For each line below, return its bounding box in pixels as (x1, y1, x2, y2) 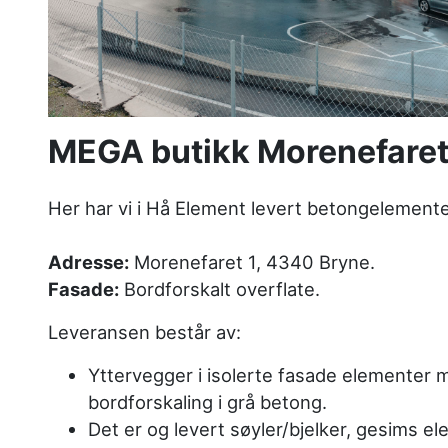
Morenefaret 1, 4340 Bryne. (129, 250, 375, 273)
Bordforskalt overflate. (119, 277, 320, 300)
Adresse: (48, 250, 129, 273)
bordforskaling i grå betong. (88, 390, 327, 413)
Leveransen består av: (48, 320, 241, 343)
